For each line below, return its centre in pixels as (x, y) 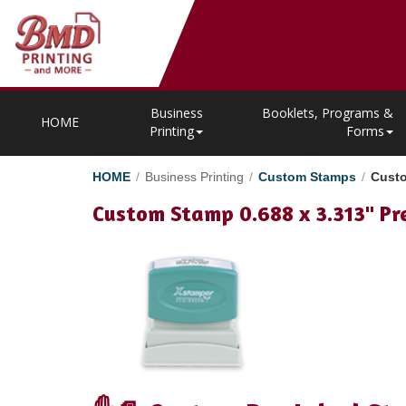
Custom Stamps (307, 177)
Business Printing (194, 177)
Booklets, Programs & (328, 113)
